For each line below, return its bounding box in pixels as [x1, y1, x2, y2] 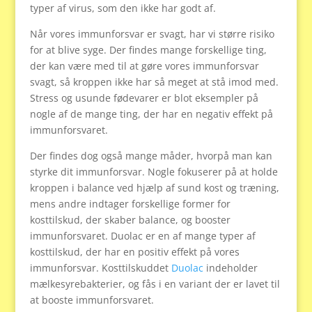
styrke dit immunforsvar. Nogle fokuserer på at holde [29, 165, 278, 178]
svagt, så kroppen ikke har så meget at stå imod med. [29, 75, 279, 88]
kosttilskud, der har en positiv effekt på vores [29, 245, 240, 258]
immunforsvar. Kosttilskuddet [29, 261, 171, 274]
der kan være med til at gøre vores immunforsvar [29, 59, 259, 72]
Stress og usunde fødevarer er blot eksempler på [29, 91, 258, 104]
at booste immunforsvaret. [29, 293, 154, 306]
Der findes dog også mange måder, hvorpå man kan [29, 149, 272, 162]
